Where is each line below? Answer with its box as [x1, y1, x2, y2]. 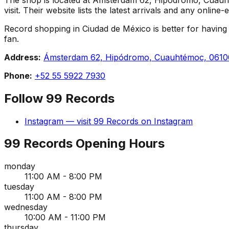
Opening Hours [73, 136, 165, 151]
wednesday [4, 202, 48, 213]
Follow [4, 90, 46, 106]
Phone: [4, 70, 32, 81]
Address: [4, 52, 41, 62]
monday [4, 161, 35, 172]
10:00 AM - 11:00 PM [25, 212, 106, 223]
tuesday [4, 181, 34, 192]
